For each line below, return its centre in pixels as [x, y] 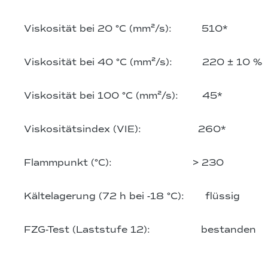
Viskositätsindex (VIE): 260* [125, 130]
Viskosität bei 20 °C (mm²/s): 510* [126, 29]
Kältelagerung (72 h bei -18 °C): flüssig [132, 197]
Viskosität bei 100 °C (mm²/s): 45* [123, 96]
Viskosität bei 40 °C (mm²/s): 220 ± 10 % [143, 63]
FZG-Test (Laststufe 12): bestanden [140, 230]
